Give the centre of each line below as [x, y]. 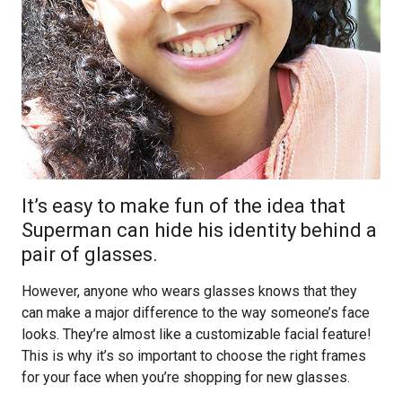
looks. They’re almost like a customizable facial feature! [197, 334]
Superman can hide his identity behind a [199, 230]
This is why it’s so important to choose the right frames [194, 356]
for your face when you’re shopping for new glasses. [186, 377]
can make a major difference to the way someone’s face [196, 313]
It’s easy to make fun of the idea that [184, 206]
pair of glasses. [90, 254]
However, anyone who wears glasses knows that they [189, 291]
